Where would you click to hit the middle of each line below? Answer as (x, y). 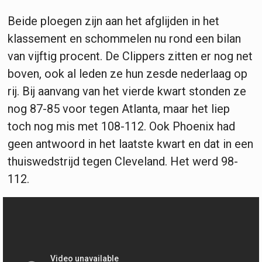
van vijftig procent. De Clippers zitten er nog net (130, 56)
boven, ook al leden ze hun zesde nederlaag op (127, 73)
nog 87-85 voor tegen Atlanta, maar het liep (119, 108)
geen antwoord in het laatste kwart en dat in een (130, 144)
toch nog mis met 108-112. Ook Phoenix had (121, 126)
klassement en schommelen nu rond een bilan (124, 38)
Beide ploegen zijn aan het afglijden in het (113, 21)
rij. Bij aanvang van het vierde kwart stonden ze (127, 91)
